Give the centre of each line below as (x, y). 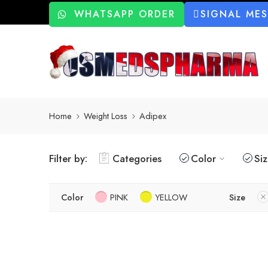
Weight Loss (106, 116)
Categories (137, 158)
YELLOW (171, 197)
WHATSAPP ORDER (125, 14)
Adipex (153, 116)
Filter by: (68, 158)
